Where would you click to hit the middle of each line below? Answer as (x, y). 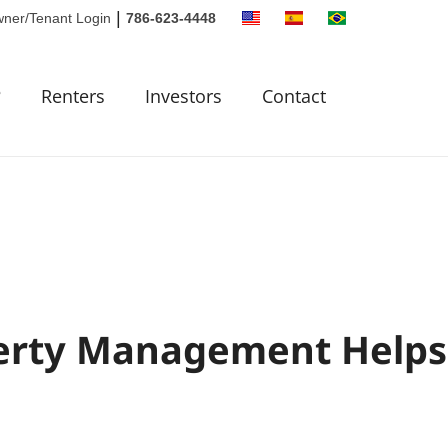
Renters (73, 96)
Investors (183, 96)
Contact (294, 96)
